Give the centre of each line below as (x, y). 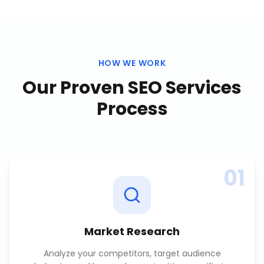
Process (132, 109)
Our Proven (75, 88)
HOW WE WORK (132, 63)
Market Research (132, 231)
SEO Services (185, 88)
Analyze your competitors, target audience (132, 253)
